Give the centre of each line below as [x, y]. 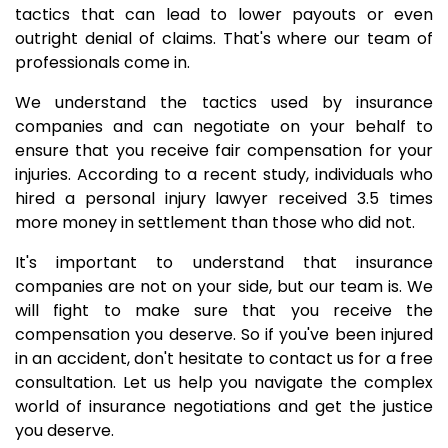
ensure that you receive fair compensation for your [224, 150]
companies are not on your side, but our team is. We [224, 286]
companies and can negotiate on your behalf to [224, 126]
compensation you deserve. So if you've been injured [224, 334]
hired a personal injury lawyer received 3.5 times [224, 198]
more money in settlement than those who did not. [215, 222]
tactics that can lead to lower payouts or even [224, 14]
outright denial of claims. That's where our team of [224, 38]
